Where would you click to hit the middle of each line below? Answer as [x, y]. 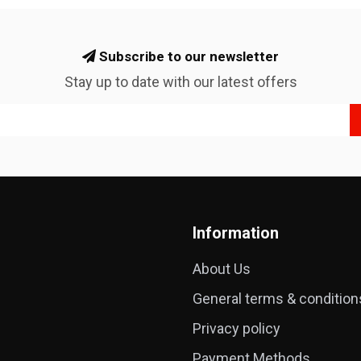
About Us [222, 268]
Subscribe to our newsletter [187, 56]
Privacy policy [237, 328]
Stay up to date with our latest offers [180, 81]
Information [236, 233]
